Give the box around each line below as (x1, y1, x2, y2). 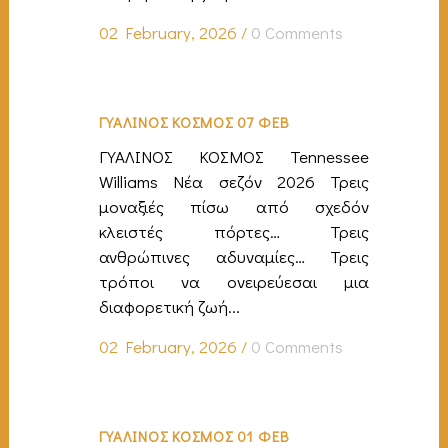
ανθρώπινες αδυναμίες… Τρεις (99, 244, 369, 268)
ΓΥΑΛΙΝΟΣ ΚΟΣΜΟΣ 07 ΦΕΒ (99, 111, 290, 132)
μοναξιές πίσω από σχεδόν (99, 194, 369, 218)
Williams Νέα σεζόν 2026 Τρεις (99, 169, 369, 193)
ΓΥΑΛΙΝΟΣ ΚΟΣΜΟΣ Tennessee (99, 144, 369, 168)
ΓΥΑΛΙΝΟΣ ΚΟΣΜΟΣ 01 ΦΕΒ (99, 425, 290, 446)
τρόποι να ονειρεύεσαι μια (99, 269, 369, 293)
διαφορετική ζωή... (99, 294, 240, 318)
